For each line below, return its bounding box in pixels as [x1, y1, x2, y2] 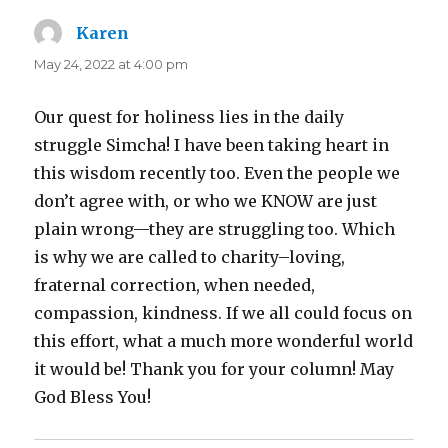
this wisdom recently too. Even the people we [34, 162, 401, 183]
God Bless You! [34, 386, 152, 407]
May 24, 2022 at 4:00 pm [34, 55, 189, 72]
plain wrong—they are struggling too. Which [34, 218, 396, 239]
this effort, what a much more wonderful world [34, 330, 414, 351]
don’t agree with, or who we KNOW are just [34, 190, 378, 211]
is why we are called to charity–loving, [34, 246, 346, 267]
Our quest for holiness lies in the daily [34, 106, 345, 127]
